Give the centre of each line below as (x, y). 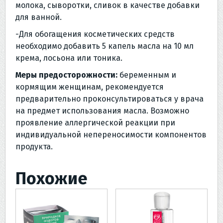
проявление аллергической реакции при (95, 123)
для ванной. (39, 17)
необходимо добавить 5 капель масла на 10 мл (105, 46)
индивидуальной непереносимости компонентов (111, 135)
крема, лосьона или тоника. (69, 58)
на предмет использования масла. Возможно (102, 111)
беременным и (147, 75)
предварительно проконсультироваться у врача (110, 99)
